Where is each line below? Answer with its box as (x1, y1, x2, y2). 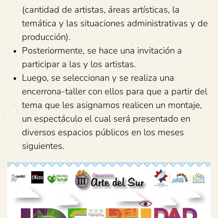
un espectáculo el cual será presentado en (22, 112, 190, 126)
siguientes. (22, 140, 64, 153)
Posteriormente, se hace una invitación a (22, 44, 182, 57)
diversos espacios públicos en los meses (22, 126, 184, 139)
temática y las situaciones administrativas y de (22, 17, 208, 30)
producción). (22, 31, 71, 44)
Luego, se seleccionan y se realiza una (22, 72, 174, 85)
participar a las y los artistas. (22, 58, 136, 71)
